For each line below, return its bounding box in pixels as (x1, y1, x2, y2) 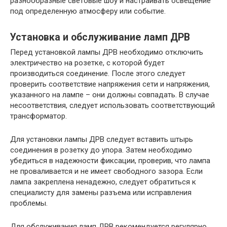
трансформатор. (10, 111, 67, 121)
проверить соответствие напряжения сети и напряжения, (10, 80, 210, 89)
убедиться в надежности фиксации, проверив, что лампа (10, 156, 210, 166)
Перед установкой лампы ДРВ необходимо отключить (10, 48, 203, 57)
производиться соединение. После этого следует (10, 69, 185, 79)
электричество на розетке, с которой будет (10, 58, 165, 68)
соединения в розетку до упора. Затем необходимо (10, 145, 192, 155)
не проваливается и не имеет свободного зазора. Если (10, 167, 203, 176)
